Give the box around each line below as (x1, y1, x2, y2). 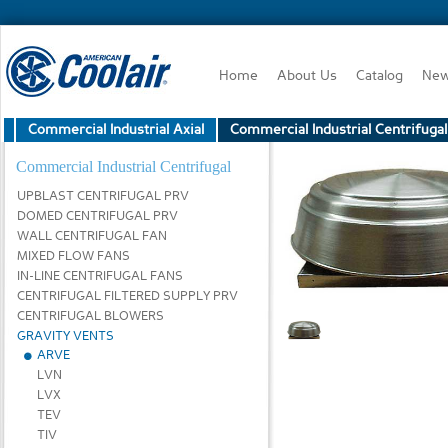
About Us (277, 69, 340, 83)
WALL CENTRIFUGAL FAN (17, 230, 167, 243)
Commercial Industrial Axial (28, 123, 204, 137)
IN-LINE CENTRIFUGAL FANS (17, 270, 183, 283)
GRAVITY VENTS (17, 330, 114, 343)
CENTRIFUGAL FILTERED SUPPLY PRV (17, 290, 238, 303)
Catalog (356, 69, 406, 83)
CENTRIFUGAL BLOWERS (17, 310, 164, 323)
